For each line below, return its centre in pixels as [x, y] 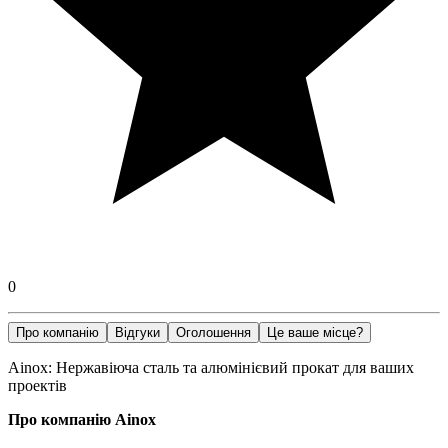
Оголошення [213, 332]
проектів [37, 385]
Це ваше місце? [315, 332]
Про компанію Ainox [82, 419]
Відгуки [137, 332]
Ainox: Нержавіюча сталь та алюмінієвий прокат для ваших [211, 367]
